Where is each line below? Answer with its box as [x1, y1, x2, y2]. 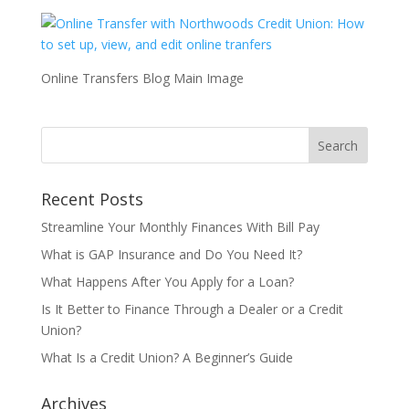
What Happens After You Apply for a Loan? [40, 273, 294, 290]
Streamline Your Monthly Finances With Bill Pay [40, 218, 320, 236]
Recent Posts [40, 188, 143, 210]
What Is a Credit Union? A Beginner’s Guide [40, 349, 293, 366]
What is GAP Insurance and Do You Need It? [40, 246, 302, 263]
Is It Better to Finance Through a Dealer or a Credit [40, 300, 343, 318]
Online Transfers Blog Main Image [40, 69, 244, 87]
